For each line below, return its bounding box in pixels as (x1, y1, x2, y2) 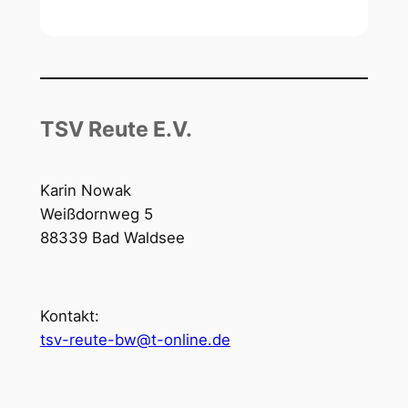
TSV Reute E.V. (39, 117, 192, 143)
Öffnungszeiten (39, 375, 152, 394)
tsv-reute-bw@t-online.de (39, 330, 230, 349)
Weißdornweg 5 (39, 205, 153, 224)
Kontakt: (39, 306, 99, 325)
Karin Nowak (39, 181, 131, 200)
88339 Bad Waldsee (39, 229, 185, 248)
